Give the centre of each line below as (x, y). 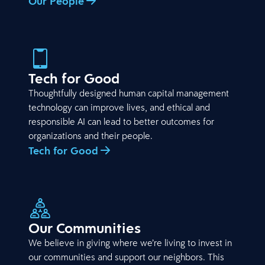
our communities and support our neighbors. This (126, 256)
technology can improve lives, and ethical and (119, 107)
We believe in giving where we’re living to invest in (130, 242)
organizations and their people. (91, 135)
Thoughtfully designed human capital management (129, 93)
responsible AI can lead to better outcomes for (121, 121)
